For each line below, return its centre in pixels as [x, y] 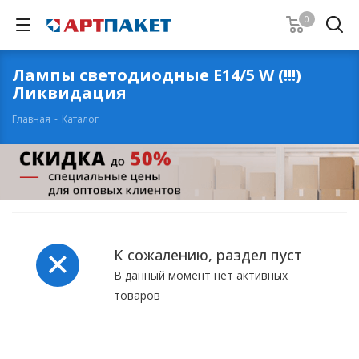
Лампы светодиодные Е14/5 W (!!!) [157, 75]
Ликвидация [69, 93]
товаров [137, 295]
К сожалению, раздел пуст [208, 255]
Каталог [80, 119]
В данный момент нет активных [201, 275]
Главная [31, 119]
